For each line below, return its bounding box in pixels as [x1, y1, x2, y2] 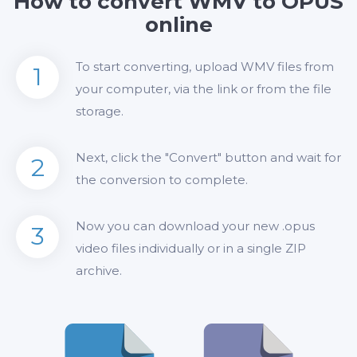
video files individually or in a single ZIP [76, 241, 306, 256]
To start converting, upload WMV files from [76, 59, 334, 74]
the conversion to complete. [76, 172, 248, 187]
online [144, 12, 213, 37]
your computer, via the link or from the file [76, 81, 331, 96]
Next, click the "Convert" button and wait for [76, 150, 341, 165]
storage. [76, 104, 124, 119]
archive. [76, 263, 122, 278]
